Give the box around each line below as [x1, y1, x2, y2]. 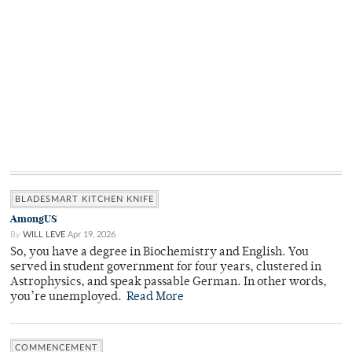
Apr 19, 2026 [68, 230, 115, 240]
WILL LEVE [23, 230, 65, 240]
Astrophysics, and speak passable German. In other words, [10, 277, 327, 289]
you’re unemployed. [10, 291, 126, 304]
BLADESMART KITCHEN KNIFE [15, 195, 154, 204]
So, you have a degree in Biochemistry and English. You [10, 247, 309, 259]
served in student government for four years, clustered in [10, 262, 321, 274]
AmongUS [10, 212, 57, 226]
